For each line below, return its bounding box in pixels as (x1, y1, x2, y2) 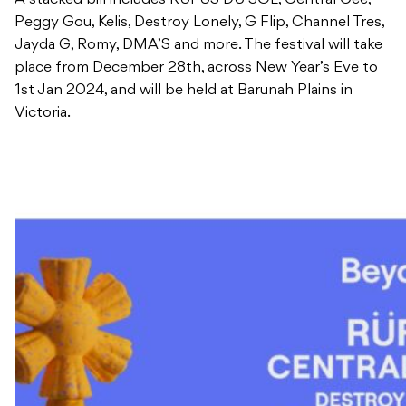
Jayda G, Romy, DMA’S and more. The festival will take (14, 38, 382, 53)
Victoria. (14, 106, 71, 121)
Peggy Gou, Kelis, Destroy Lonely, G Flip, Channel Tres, (14, 15, 384, 31)
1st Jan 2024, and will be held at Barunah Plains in (14, 83, 353, 99)
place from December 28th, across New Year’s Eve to (14, 61, 378, 76)
